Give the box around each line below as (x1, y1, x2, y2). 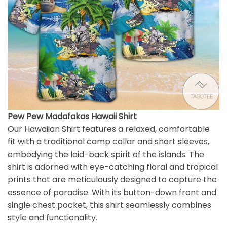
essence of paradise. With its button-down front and (8, 186, 216, 199)
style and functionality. (8, 212, 97, 224)
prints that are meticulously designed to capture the (8, 174, 217, 186)
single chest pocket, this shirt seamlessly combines (8, 199, 211, 211)
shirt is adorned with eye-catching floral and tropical (8, 161, 218, 173)
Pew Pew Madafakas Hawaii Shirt (8, 110, 137, 123)
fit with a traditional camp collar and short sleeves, (8, 136, 209, 148)
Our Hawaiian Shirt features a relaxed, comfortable (8, 123, 210, 135)
